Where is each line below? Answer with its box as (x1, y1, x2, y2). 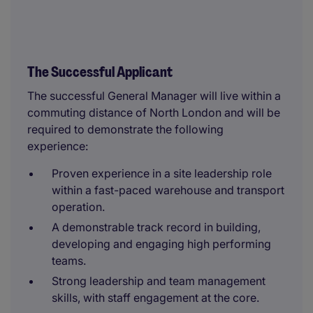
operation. (52, 200, 105, 214)
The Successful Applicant (27, 63, 173, 81)
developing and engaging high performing (52, 237, 271, 251)
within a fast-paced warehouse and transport (52, 183, 284, 197)
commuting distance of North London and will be (27, 105, 280, 119)
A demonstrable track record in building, (52, 220, 261, 234)
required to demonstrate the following (27, 122, 224, 136)
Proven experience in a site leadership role (52, 166, 272, 180)
